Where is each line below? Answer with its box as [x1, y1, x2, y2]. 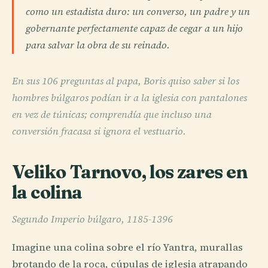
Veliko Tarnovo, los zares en [12, 160, 247, 184]
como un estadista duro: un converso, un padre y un [26, 5, 250, 19]
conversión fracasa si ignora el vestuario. [12, 124, 186, 139]
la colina [12, 181, 83, 204]
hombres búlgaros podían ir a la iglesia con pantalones [12, 91, 247, 105]
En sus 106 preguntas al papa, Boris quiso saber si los [12, 74, 239, 89]
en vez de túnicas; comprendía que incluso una [12, 108, 212, 122]
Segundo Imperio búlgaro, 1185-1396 [12, 212, 173, 226]
